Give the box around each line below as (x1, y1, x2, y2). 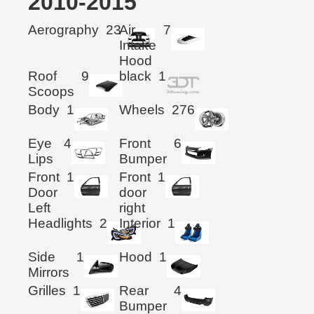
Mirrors (28, 264, 69, 280)
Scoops (28, 83, 74, 99)
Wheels (119, 102, 165, 117)
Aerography (28, 22, 99, 37)
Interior (119, 215, 161, 231)
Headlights (28, 215, 93, 231)
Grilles (28, 282, 66, 298)
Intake (119, 37, 157, 53)
